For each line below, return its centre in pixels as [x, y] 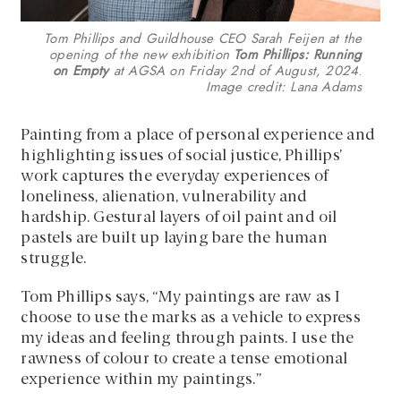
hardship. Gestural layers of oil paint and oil [179, 218]
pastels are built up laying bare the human [174, 239]
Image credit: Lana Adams [284, 87]
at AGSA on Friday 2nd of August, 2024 [236, 71]
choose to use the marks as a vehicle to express [191, 319]
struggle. [54, 260]
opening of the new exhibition [142, 55]
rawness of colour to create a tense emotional [184, 360]
